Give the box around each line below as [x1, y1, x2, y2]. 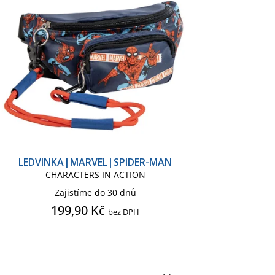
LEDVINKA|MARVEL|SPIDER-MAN [18, 155, 172, 169]
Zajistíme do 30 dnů [54, 186, 136, 198]
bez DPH [108, 206, 140, 217]
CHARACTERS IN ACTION [45, 168, 145, 180]
